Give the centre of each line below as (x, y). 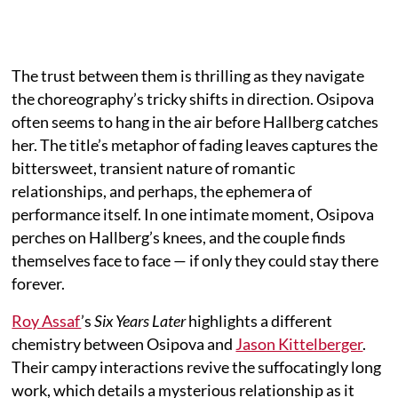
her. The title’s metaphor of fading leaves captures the (195, 145)
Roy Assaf (47, 321)
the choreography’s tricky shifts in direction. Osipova (193, 99)
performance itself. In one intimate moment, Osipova (193, 215)
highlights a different (259, 321)
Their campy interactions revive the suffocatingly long (197, 367)
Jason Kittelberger (299, 344)
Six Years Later (140, 321)
